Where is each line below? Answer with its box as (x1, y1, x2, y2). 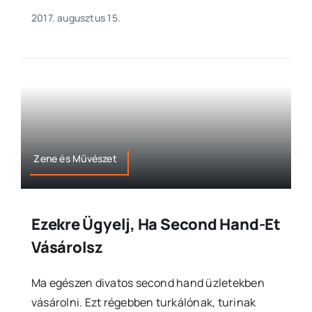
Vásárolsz (31, 237, 103, 258)
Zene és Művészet (33, 152, 117, 166)
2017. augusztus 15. (31, 10, 120, 24)
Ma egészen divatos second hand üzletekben (31, 275, 265, 291)
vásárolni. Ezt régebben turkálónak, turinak (31, 295, 256, 311)
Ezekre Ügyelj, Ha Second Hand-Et (31, 214, 281, 235)
